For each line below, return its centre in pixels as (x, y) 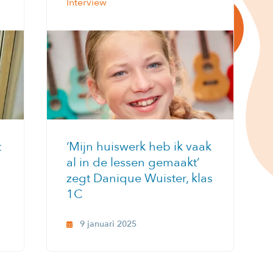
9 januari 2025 (108, 224)
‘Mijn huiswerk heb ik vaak (139, 146)
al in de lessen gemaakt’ (133, 162)
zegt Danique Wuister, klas (140, 178)
